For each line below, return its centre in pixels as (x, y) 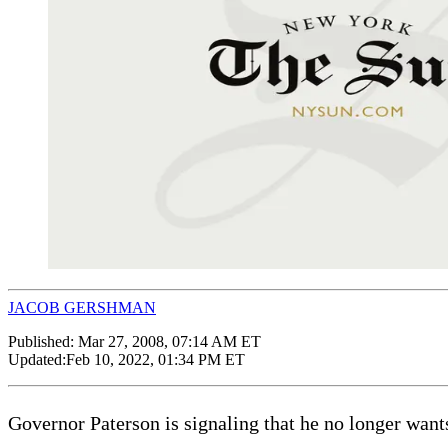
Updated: (37, 359)
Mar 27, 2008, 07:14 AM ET (169, 341)
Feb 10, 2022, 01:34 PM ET (155, 359)
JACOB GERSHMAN (82, 307)
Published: (43, 341)
